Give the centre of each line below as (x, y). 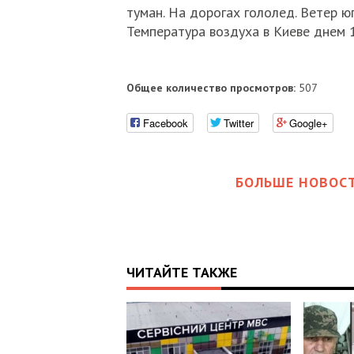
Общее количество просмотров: (211, 88)
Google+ (308, 122)
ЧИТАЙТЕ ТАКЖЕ (181, 272)
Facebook (165, 122)
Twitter (238, 122)
